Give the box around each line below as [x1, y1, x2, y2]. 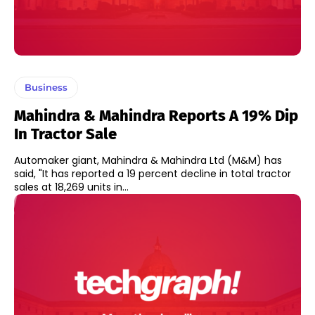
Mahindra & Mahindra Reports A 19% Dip [14, 106, 298, 126]
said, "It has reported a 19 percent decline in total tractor [14, 167, 291, 181]
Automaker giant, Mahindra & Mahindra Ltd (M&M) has [14, 153, 282, 168]
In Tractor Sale [14, 124, 117, 144]
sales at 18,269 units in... [14, 180, 129, 195]
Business [25, 82, 67, 94]
